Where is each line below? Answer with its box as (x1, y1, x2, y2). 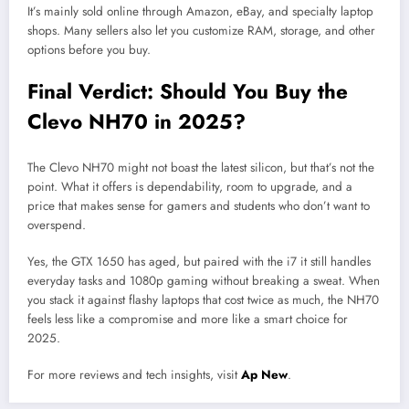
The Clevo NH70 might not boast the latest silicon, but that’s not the (27, 158, 374, 176)
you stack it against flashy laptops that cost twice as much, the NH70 (27, 291, 379, 309)
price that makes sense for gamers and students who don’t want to (27, 196, 370, 215)
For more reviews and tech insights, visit (27, 366, 241, 384)
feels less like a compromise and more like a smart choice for (27, 310, 348, 329)
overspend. (27, 215, 86, 234)
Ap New (241, 366, 288, 384)
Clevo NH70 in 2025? (27, 107, 246, 137)
